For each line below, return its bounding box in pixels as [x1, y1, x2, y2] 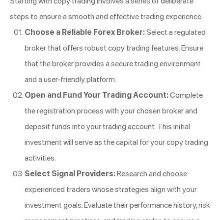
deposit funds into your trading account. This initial [25, 122, 190, 132]
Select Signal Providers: [25, 169, 115, 179]
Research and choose [115, 169, 187, 179]
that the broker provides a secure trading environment [25, 59, 201, 69]
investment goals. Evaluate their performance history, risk [25, 200, 210, 210]
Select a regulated [145, 27, 206, 37]
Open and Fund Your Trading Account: [25, 90, 168, 100]
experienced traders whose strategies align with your [25, 185, 197, 194]
